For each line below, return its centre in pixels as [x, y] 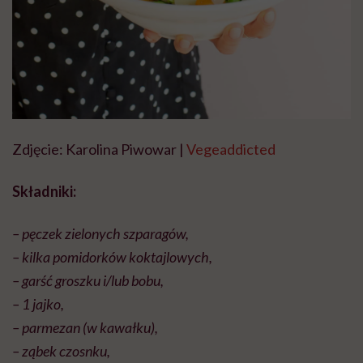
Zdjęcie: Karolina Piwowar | [99, 149]
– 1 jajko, [38, 304]
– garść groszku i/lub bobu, [88, 281]
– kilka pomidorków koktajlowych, [112, 257]
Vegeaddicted [231, 149]
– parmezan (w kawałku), [85, 328]
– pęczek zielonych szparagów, [100, 234]
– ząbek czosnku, [61, 351]
